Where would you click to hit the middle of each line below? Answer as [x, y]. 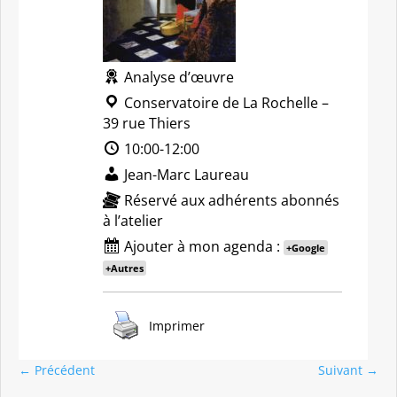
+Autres [125, 268]
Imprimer [177, 325]
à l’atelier [133, 221]
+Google [306, 248]
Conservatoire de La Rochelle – [225, 103]
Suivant [340, 370]
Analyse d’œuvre [177, 77]
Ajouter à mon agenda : [202, 246]
